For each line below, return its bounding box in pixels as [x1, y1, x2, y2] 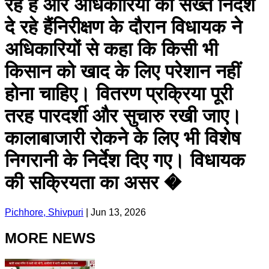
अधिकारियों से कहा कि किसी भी [5, 38, 218, 61]
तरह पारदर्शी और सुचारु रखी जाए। [5, 105, 242, 127]
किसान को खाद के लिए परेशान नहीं [5, 61, 240, 83]
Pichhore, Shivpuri [5, 207, 83, 217]
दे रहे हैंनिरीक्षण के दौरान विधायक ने [5, 16, 242, 38]
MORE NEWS [5, 229, 95, 246]
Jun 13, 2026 [91, 207, 146, 217]
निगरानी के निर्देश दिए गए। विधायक [5, 150, 245, 172]
